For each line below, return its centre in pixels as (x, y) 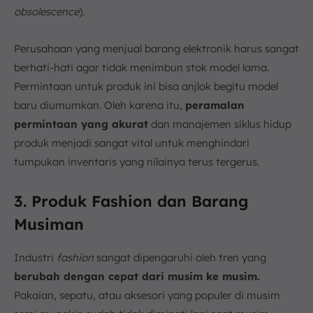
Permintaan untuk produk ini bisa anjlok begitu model (146, 86)
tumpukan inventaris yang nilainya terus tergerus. (137, 161)
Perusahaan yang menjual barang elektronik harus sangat (156, 48)
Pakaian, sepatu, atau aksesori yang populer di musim (147, 295)
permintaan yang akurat (81, 124)
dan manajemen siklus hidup (220, 124)
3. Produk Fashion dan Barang (131, 201)
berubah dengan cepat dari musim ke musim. (137, 276)
